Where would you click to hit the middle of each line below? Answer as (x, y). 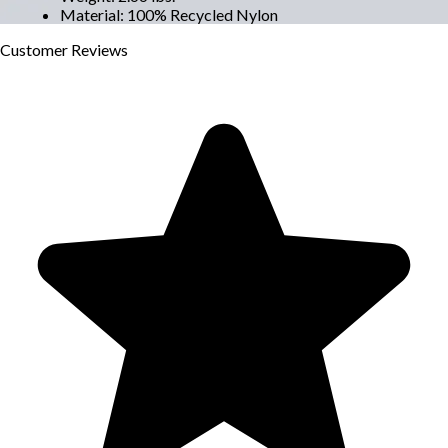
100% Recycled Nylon (202, 14)
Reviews (99, 49)
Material (90, 14)
